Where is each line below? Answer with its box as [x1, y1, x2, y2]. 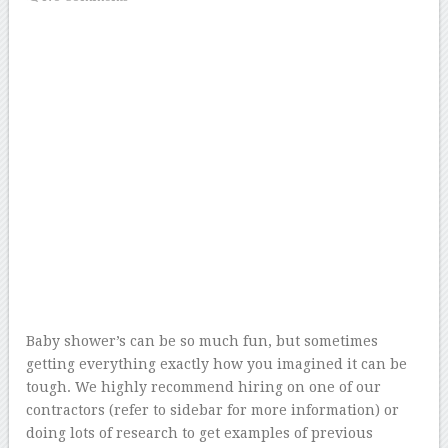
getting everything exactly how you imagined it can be [26, 356, 408, 372]
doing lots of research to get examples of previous [26, 425, 374, 441]
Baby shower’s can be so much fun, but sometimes [26, 333, 379, 349]
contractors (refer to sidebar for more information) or [26, 402, 400, 418]
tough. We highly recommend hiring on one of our [26, 379, 382, 395]
